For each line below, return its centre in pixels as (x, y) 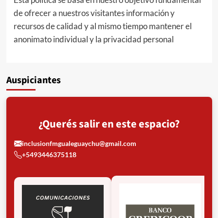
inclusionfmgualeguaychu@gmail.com (79, 143)
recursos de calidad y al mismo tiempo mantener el (102, 26)
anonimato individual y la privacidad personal (93, 39)
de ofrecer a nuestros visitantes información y (94, 13)
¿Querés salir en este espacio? (109, 124)
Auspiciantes (33, 80)
